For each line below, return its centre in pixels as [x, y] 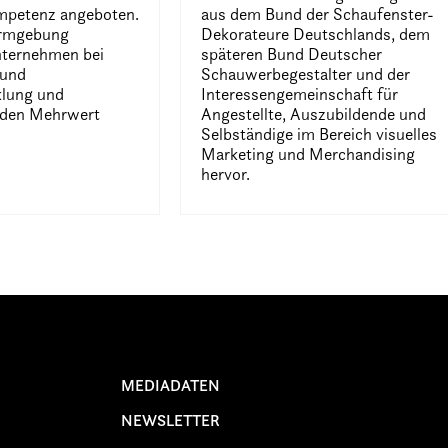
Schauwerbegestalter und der [306, 73]
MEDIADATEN [170, 384]
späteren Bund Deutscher [292, 53]
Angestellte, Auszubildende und [314, 113]
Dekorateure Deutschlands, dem [316, 33]
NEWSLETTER [170, 419]
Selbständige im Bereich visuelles [319, 133]
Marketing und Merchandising [308, 153]
